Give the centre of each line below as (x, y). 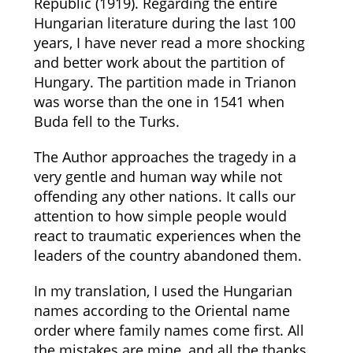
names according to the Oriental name (162, 310)
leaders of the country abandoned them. (167, 255)
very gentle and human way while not (158, 176)
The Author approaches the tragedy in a (165, 157)
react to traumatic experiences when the (167, 236)
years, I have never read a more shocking (169, 43)
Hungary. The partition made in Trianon (165, 82)
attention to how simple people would (160, 216)
